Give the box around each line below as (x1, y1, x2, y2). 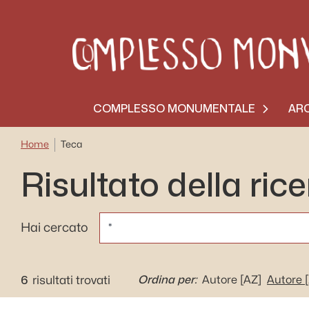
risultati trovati (32, 275, 110, 286)
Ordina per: (138, 273, 197, 286)
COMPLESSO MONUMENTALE (92, 102, 255, 115)
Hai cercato (21, 221, 88, 234)
